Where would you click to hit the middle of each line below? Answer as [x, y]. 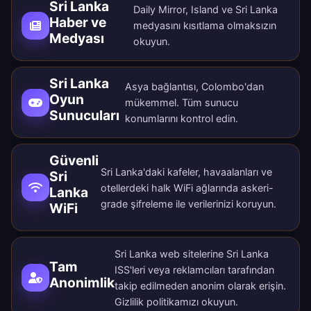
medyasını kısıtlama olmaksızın [204, 26]
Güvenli [74, 161]
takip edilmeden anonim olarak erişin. [200, 286]
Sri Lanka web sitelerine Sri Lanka [192, 254]
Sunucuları [84, 116]
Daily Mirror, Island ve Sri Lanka [205, 10]
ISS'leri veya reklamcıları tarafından [194, 270]
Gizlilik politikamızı [157, 302]
